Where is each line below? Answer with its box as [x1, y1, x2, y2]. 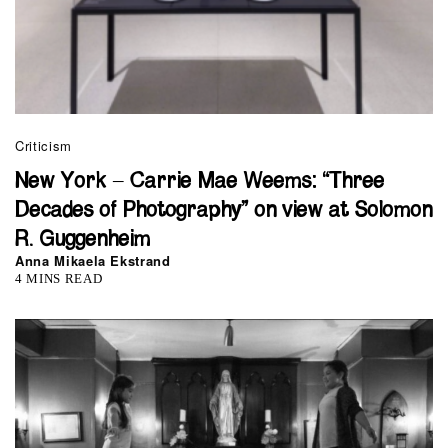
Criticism [15, 135, 72, 155]
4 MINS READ [15, 270, 103, 286]
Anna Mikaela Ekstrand [15, 250, 171, 270]
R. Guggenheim [15, 228, 151, 250]
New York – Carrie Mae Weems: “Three [15, 170, 385, 192]
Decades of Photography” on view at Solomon [15, 199, 433, 221]
